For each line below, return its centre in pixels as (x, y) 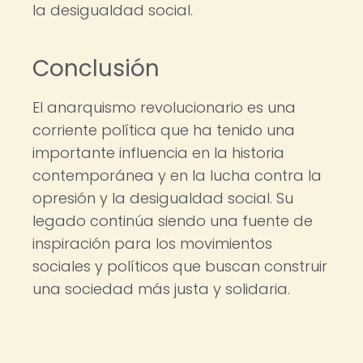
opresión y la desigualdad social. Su (163, 198)
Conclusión (96, 68)
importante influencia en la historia (158, 153)
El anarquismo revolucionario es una (164, 107)
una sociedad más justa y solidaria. (161, 289)
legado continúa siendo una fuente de (173, 221)
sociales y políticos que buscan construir (180, 266)
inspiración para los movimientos (152, 243)
